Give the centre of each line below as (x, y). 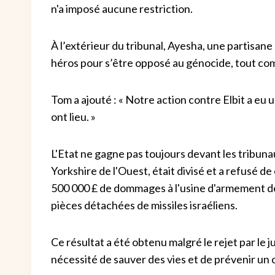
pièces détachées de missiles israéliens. (144, 205)
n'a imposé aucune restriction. (122, 8)
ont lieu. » (73, 116)
